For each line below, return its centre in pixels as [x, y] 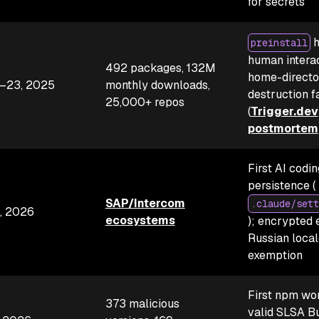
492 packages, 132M [160, 68]
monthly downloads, [157, 85]
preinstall [279, 43]
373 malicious [142, 304]
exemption [275, 255]
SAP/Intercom [145, 203]
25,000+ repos [145, 102]
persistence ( [281, 185]
